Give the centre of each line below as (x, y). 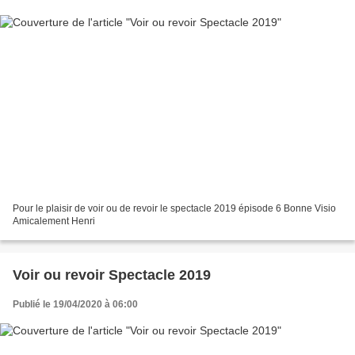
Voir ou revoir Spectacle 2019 (112, 275)
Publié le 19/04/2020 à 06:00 (75, 304)
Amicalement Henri (54, 221)
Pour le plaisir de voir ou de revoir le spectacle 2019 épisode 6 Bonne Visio (174, 208)
